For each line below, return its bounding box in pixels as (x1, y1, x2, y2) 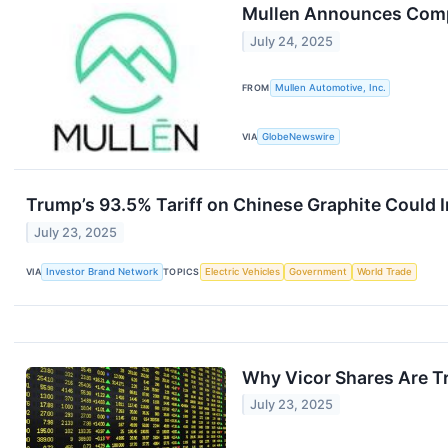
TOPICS (163, 266, 200, 278)
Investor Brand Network (46, 266, 159, 278)
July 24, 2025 (250, 33, 334, 49)
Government (289, 266, 348, 278)
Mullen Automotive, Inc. (274, 82, 386, 94)
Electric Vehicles (204, 266, 280, 278)
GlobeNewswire (262, 130, 336, 142)
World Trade (356, 266, 412, 278)
